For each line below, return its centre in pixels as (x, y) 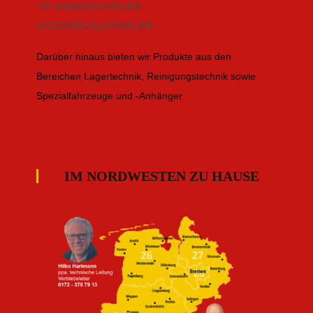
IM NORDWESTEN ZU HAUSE (162, 176)
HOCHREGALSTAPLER (94, 26)
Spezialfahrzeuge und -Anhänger (109, 96)
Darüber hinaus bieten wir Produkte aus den (133, 57)
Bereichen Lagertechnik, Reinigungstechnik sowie (146, 77)
